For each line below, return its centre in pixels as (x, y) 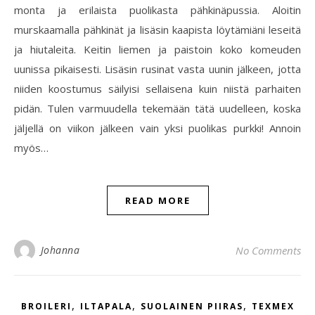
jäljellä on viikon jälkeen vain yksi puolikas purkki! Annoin (157, 128)
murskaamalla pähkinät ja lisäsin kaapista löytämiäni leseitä (157, 30)
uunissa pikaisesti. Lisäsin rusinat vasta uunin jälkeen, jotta (157, 69)
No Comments (268, 250)
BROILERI (46, 306)
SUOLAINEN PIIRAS (192, 306)
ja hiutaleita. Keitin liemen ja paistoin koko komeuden (157, 49)
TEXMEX (273, 306)
